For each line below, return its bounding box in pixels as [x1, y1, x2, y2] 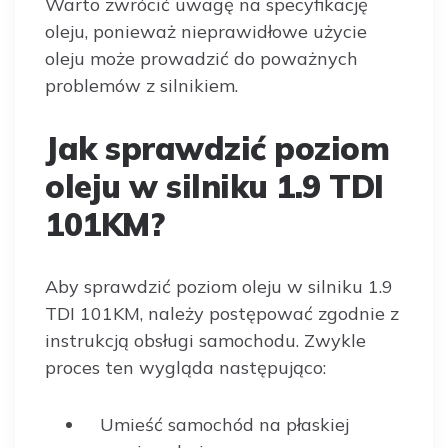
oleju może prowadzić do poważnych [45, 47, 358, 70]
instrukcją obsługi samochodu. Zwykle [45, 329, 366, 352]
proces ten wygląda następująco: [45, 356, 326, 379]
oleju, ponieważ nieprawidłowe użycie [45, 20, 367, 43]
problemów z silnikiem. [45, 74, 238, 97]
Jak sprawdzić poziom [45, 128, 389, 168]
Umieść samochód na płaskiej [100, 413, 349, 436]
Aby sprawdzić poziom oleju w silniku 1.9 [45, 275, 393, 298]
